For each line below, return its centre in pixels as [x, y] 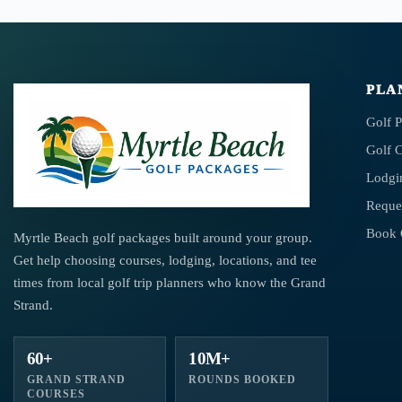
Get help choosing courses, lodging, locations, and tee [165, 260]
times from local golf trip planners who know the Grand [169, 283]
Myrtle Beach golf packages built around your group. [162, 238]
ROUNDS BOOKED [242, 380]
